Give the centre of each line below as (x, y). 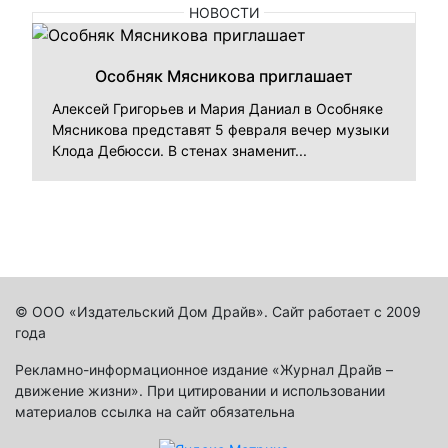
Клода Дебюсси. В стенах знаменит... (179, 150)
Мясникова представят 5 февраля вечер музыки (220, 129)
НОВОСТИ (224, 12)
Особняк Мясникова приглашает (224, 75)
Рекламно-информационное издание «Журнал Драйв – (204, 369)
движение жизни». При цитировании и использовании (200, 390)
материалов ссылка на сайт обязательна (155, 411)
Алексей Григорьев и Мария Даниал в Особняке (217, 108)
